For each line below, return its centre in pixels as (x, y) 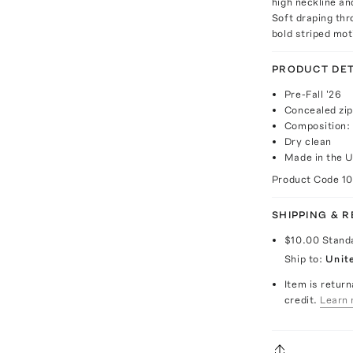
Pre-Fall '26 (313, 94)
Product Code (307, 179)
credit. (301, 300)
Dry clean (308, 141)
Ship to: (303, 259)
